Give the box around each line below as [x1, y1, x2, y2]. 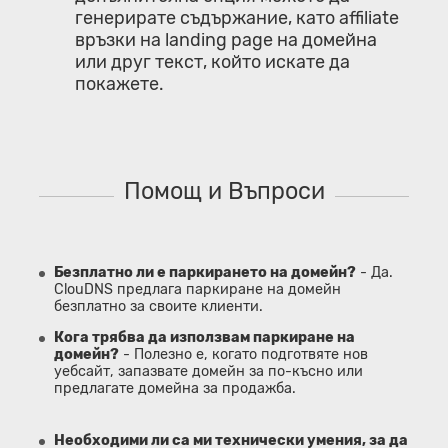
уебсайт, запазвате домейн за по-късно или [54, 363, 363, 381]
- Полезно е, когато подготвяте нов [119, 346, 368, 364]
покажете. [75, 72, 164, 95]
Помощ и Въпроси [123, 176, 325, 205]
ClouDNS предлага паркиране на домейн [54, 280, 341, 298]
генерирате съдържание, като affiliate [75, 6, 399, 29]
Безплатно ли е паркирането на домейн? [54, 263, 356, 281]
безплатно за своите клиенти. [54, 297, 263, 315]
